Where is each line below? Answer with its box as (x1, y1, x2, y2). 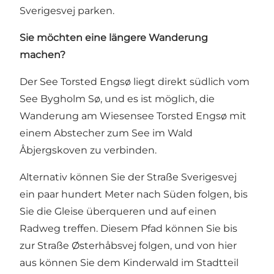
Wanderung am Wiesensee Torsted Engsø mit (20, 110, 246, 122)
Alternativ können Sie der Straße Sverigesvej (20, 171, 237, 183)
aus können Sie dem (20, 257, 123, 269)
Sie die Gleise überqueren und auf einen (20, 206, 217, 218)
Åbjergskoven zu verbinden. (20, 144, 157, 157)
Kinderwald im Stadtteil (123, 257, 239, 269)
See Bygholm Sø (20, 93, 100, 105)
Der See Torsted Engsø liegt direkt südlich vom (20, 76, 250, 88)
